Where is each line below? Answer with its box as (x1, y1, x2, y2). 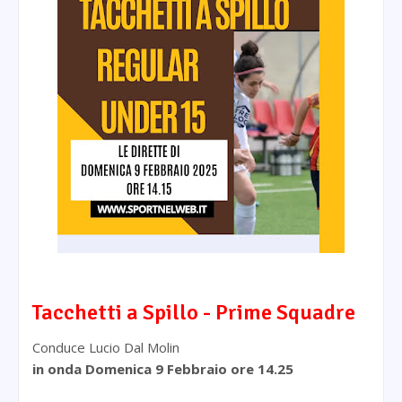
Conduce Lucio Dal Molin (32, 337, 183, 356)
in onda (32, 359, 85, 378)
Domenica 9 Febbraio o (85, 359, 240, 378)
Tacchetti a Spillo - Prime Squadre (32, 298, 355, 326)
